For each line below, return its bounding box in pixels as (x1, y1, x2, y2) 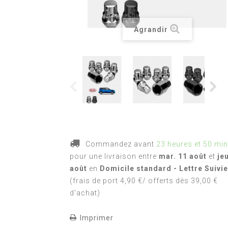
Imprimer (80, 213, 113, 222)
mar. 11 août (159, 152, 207, 160)
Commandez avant (83, 140, 156, 148)
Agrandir (134, 25, 168, 34)
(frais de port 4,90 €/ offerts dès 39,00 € (70, 177, 218, 185)
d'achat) (70, 189, 100, 197)
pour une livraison (70, 152, 138, 160)
